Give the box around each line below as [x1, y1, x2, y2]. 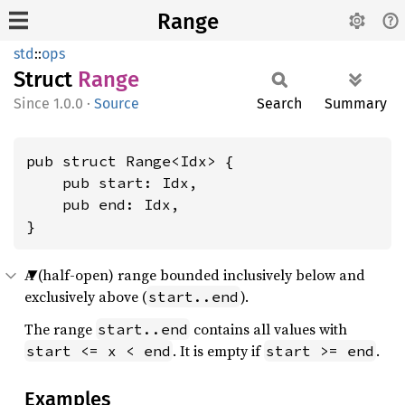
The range [24, 319, 96, 339]
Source [94, 95, 139, 112]
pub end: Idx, [26, 195, 180, 213]
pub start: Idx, [26, 174, 198, 192]
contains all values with [190, 319, 347, 339]
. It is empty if [173, 341, 264, 361]
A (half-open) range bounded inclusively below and [24, 265, 365, 285]
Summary [325, 95, 387, 112]
